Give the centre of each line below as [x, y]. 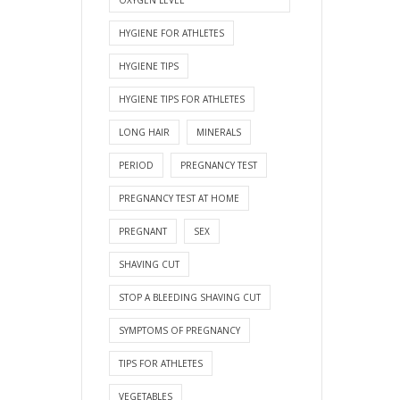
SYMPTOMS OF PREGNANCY [179, 330]
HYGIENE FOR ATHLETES [171, 33]
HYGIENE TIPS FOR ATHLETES [182, 99]
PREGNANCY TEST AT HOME [179, 198]
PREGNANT [143, 231]
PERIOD [136, 165]
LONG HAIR [144, 132]
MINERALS [219, 132]
